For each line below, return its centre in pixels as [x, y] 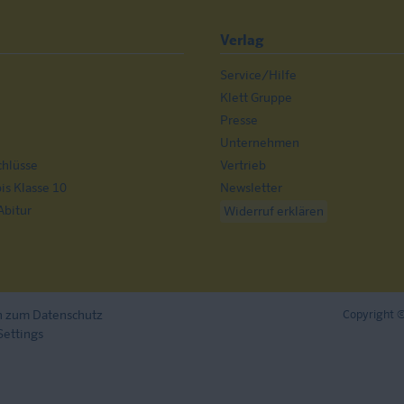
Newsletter [251, 188]
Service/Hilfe [258, 76]
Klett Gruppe [256, 98]
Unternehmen [260, 143]
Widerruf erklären [274, 212]
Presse [239, 121]
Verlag [242, 41]
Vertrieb [243, 166]
